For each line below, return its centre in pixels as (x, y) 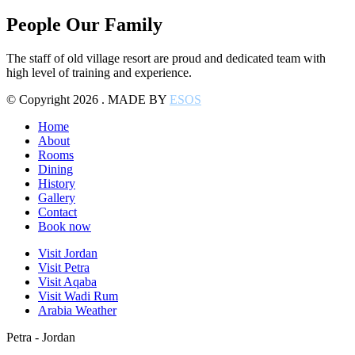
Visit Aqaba (67, 282)
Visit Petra (64, 268)
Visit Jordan (68, 254)
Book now (65, 227)
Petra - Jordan (41, 338)
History (57, 184)
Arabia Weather (77, 311)
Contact (57, 212)
